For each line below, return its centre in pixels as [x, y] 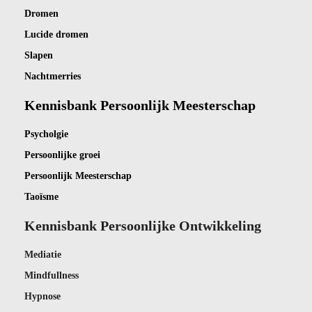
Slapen [39, 56]
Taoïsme [41, 197]
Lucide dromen [56, 35]
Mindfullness [52, 276]
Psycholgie [46, 134]
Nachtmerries [53, 77]
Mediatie [43, 255]
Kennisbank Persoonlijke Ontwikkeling [143, 226]
